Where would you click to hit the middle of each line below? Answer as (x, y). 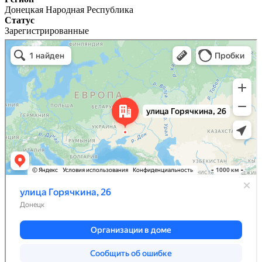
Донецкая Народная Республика (69, 9)
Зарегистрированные (47, 30)
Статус (20, 20)
